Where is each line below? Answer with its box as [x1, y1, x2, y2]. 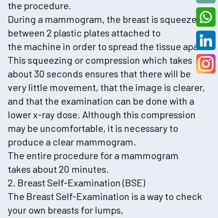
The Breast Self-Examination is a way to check [8, 190, 202, 202]
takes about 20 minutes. [8, 163, 109, 175]
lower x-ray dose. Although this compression [8, 108, 196, 120]
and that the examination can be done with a [8, 94, 194, 107]
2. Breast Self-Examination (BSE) [8, 176, 145, 188]
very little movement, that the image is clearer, [8, 81, 205, 93]
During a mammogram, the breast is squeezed [8, 13, 202, 25]
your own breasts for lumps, [8, 203, 123, 216]
